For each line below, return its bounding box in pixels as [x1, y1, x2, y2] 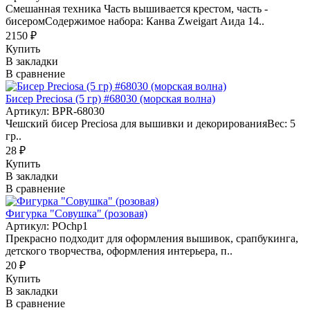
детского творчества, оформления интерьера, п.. [6, 244, 232, 257]
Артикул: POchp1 [6, 219, 88, 232]
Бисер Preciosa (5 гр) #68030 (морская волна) [6, 92, 215, 104]
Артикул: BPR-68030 [6, 104, 104, 117]
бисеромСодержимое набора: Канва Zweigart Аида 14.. [6, 15, 264, 27]
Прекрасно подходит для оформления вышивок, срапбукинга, [6, 232, 298, 244]
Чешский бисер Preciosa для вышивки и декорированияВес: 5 [6, 117, 295, 129]
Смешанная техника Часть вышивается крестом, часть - [6, 2, 268, 15]
